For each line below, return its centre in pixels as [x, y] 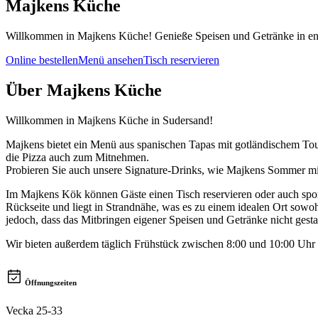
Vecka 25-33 [34, 310]
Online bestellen [42, 60]
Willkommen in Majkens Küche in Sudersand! [109, 120]
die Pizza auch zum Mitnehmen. [77, 157]
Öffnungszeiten [51, 282]
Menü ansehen [111, 60]
